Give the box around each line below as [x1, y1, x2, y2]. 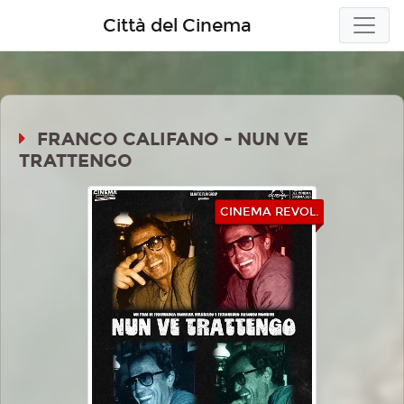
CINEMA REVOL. [220, 205, 320, 219]
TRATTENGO [19, 150, 133, 171]
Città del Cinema [102, 14, 252, 36]
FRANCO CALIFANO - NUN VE [32, 128, 308, 150]
